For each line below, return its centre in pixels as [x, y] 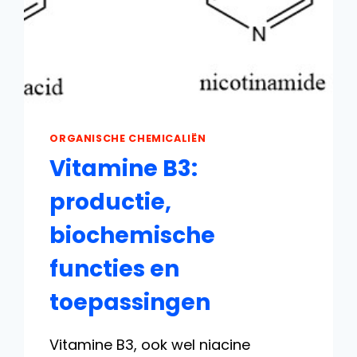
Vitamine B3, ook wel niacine [150, 344]
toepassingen [130, 302]
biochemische [133, 235]
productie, [111, 202]
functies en [115, 269]
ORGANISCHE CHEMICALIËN [128, 139]
